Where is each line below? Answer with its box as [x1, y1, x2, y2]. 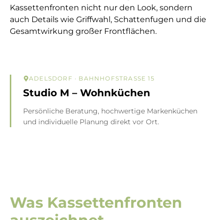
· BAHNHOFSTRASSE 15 [72, 75, 151, 82]
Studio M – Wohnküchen [23, 87, 150, 99]
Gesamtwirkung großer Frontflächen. [10, 27, 157, 36]
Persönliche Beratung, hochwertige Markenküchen [23, 107, 197, 116]
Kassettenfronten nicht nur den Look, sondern [10, 3, 192, 13]
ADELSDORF [29, 75, 73, 82]
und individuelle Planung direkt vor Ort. [23, 117, 159, 127]
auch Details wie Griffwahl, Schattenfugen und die [10, 15, 206, 25]
